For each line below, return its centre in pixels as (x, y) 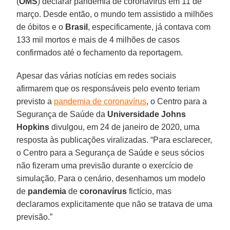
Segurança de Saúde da (62, 114)
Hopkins (33, 127)
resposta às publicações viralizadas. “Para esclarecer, (114, 140)
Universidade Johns (147, 114)
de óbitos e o (41, 27)
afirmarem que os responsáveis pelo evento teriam (108, 88)
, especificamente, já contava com (149, 27)
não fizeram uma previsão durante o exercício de (105, 165)
